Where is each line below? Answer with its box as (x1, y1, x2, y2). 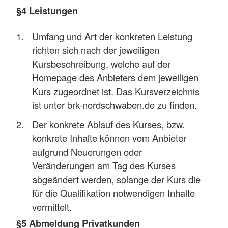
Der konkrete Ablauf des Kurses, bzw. (32, 117, 185, 131)
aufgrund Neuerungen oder (32, 145, 142, 158)
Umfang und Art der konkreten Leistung (32, 29, 193, 43)
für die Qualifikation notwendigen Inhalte (32, 186, 195, 199)
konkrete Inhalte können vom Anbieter (32, 131, 187, 145)
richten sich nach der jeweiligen (32, 43, 160, 56)
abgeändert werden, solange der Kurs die (32, 172, 201, 186)
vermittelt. (32, 199, 72, 213)
